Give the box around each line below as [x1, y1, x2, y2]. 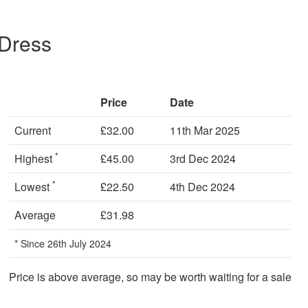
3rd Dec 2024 [170, 150, 236, 166]
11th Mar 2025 [170, 122, 240, 138]
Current [14, 122, 51, 138]
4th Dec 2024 [170, 178, 235, 195]
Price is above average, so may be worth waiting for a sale [9, 268, 291, 285]
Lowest [14, 178, 52, 195]
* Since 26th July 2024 [14, 236, 111, 250]
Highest [14, 150, 55, 166]
